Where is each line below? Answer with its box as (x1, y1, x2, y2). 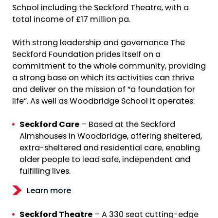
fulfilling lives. (19, 168, 71, 176)
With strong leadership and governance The (12, 39, 185, 48)
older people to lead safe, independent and (19, 156, 190, 164)
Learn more (27, 187, 71, 196)
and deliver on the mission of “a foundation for (12, 86, 195, 94)
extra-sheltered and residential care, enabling (19, 145, 200, 153)
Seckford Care (19, 121, 79, 129)
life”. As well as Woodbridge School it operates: (12, 98, 195, 106)
